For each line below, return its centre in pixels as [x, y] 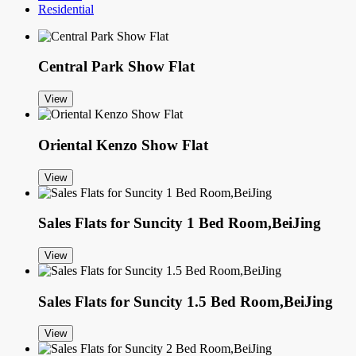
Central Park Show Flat [116, 67]
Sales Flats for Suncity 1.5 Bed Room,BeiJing [186, 301]
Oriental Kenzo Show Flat [123, 145]
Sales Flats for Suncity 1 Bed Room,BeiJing [180, 223]
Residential [66, 9]
